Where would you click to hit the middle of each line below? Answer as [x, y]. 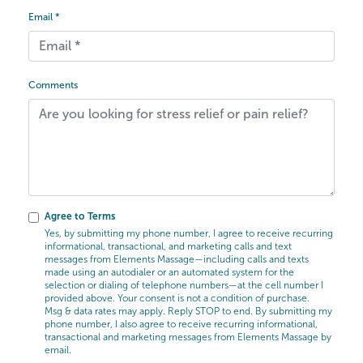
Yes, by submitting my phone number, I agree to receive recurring [189, 233]
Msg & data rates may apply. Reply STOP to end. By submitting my [188, 311]
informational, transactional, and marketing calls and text [168, 246]
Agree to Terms [80, 216]
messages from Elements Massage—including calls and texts [177, 259]
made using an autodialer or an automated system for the [169, 272]
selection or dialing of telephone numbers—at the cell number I [184, 285]
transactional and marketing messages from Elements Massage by [188, 337]
